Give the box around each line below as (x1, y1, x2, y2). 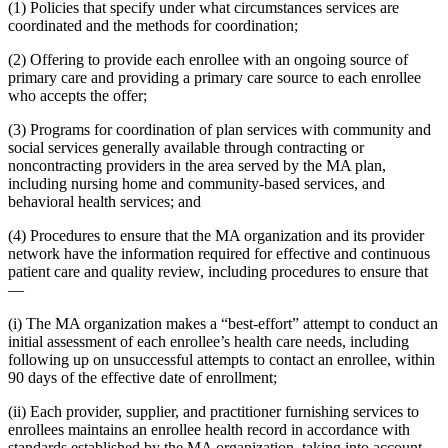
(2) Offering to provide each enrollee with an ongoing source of (8, 50, 408, 68)
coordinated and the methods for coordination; (8, 16, 298, 34)
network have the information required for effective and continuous (8, 244, 430, 262)
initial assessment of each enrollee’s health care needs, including (8, 332, 409, 350)
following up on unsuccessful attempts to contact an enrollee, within (8, 350, 435, 368)
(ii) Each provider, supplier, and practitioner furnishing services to (8, 402, 419, 420)
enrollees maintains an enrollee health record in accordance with (8, 420, 410, 438)
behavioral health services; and (8, 192, 201, 210)
